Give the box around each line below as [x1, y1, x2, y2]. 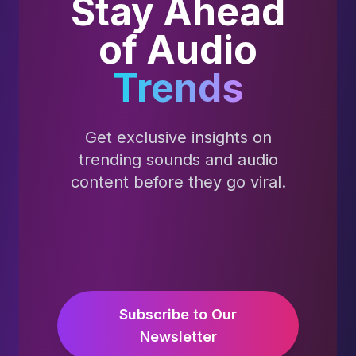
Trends [112, 64, 244, 111]
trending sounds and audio [78, 150, 278, 169]
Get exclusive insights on [84, 128, 272, 147]
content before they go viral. [70, 172, 286, 192]
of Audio [99, 26, 257, 73]
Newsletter [139, 328, 217, 345]
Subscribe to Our [119, 306, 237, 323]
